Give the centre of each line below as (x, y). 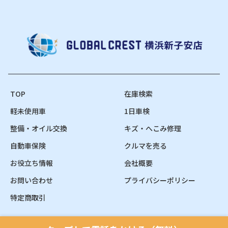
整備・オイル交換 (39, 129)
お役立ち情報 (32, 163)
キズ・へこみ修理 (153, 129)
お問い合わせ (32, 180)
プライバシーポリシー (160, 180)
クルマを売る (146, 146)
